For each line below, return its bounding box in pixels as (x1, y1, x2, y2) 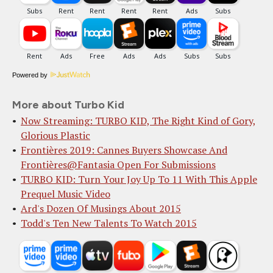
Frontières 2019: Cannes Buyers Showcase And (21, 143, 227, 157)
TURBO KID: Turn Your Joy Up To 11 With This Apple (21, 172, 257, 186)
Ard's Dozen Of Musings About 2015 (21, 202, 181, 216)
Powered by (12, 71, 48, 79)
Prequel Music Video (21, 187, 110, 201)
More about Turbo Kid (12, 98, 124, 112)
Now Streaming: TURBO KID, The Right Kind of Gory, (21, 114, 256, 128)
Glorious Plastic (21, 129, 90, 143)
